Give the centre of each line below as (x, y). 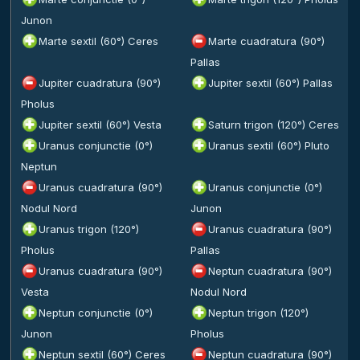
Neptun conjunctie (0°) (96, 313)
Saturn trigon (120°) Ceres (273, 125)
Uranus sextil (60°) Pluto (268, 145)
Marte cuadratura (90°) (266, 41)
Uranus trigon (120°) (89, 229)
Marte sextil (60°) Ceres (98, 41)
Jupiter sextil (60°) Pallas (270, 83)
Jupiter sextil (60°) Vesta (100, 125)
